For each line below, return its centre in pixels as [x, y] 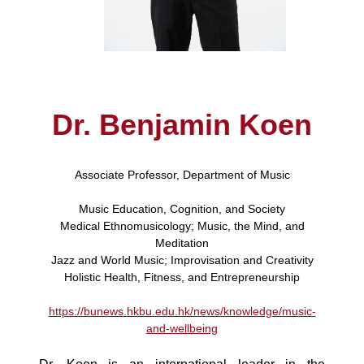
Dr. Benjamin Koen [182, 125]
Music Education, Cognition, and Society [182, 209]
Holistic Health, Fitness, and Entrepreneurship [182, 277]
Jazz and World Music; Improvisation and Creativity [182, 260]
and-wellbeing [182, 328]
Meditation [182, 243]
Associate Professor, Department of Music [182, 175]
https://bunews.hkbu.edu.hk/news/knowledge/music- [182, 311]
